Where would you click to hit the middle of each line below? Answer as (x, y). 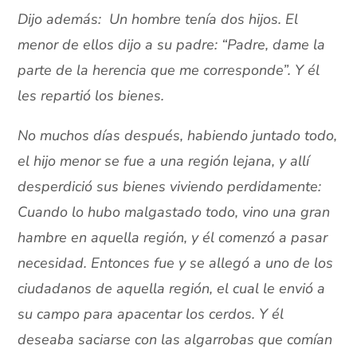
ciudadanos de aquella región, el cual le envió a (172, 289)
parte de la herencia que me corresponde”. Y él (169, 71)
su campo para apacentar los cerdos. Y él (151, 314)
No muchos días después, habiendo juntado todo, (178, 136)
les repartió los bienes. (91, 96)
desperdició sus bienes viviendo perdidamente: (170, 187)
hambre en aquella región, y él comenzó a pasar (173, 238)
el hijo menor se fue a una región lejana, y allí (164, 161)
